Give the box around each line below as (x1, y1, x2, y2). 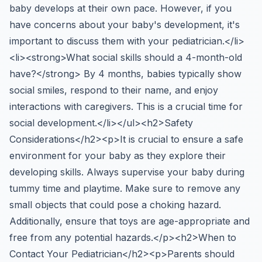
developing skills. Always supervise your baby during (9, 166, 244, 178)
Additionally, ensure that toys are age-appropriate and (9, 215, 250, 227)
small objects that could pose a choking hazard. (9, 199, 221, 211)
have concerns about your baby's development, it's (9, 19, 240, 30)
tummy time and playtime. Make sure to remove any (9, 182, 240, 194)
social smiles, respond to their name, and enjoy (9, 84, 218, 96)
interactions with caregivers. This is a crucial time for (9, 101, 243, 112)
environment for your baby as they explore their (9, 150, 226, 161)
